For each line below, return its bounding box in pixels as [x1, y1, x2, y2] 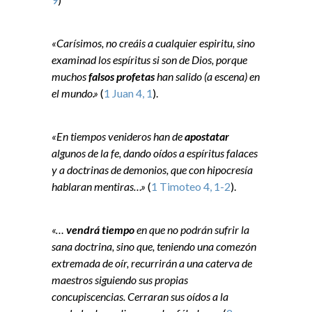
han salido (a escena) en [155, 70, 260, 84]
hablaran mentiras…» [52, 180, 146, 194]
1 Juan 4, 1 [104, 86, 153, 100]
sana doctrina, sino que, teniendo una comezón [52, 240, 256, 253]
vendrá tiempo [66, 223, 134, 237]
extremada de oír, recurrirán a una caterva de [52, 256, 252, 270]
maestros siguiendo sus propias [52, 273, 188, 287]
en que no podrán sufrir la [134, 223, 249, 237]
